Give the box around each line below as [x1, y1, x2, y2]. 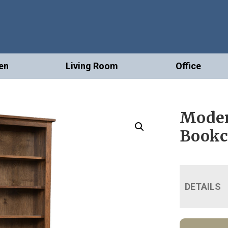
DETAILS [185, 181, 221, 192]
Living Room [66, 61, 119, 72]
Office [175, 61, 201, 72]
